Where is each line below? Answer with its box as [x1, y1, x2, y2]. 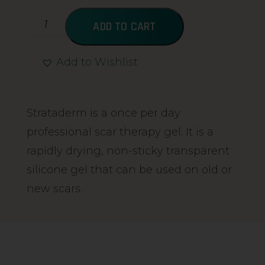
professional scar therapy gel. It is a [27, 125, 214, 138]
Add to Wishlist [56, 55, 138, 69]
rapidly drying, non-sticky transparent [27, 144, 230, 157]
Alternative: [27, 71, 88, 85]
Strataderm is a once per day [27, 106, 180, 119]
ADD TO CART [93, 18, 156, 34]
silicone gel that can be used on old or [27, 163, 232, 176]
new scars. [27, 182, 82, 195]
